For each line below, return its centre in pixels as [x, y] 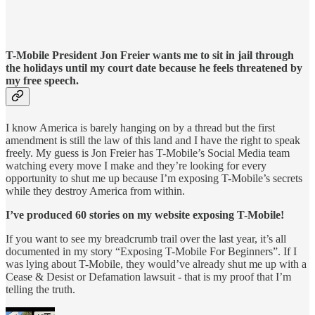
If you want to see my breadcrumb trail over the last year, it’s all [146, 238]
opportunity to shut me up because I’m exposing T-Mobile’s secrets [154, 178]
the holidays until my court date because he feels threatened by [154, 68]
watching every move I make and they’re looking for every [136, 165]
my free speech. [42, 81]
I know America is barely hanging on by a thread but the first [140, 127]
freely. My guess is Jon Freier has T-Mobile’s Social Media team [148, 153]
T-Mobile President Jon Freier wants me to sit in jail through [150, 56]
